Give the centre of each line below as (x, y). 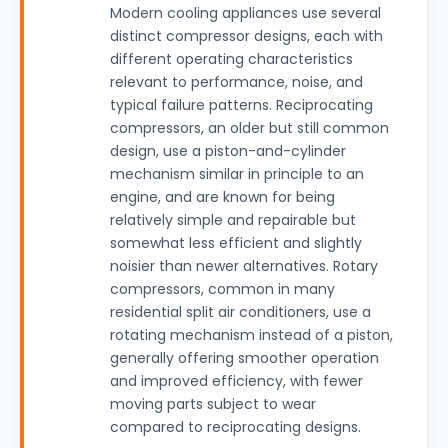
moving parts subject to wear (213, 404)
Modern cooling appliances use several (245, 13)
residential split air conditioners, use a (240, 312)
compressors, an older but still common (249, 128)
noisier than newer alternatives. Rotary (244, 266)
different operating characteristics (231, 59)
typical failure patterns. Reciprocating (241, 105)
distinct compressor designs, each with (246, 36)
